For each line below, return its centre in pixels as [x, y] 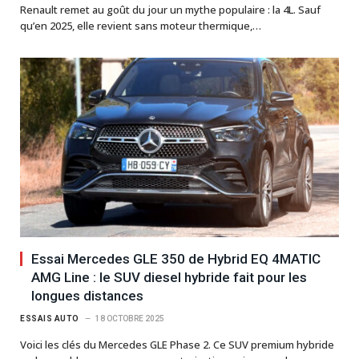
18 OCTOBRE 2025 [129, 319]
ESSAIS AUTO [50, 319]
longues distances [87, 296]
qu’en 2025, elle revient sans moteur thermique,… [141, 26]
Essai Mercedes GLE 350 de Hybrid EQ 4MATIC [176, 259]
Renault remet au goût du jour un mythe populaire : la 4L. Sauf [170, 10]
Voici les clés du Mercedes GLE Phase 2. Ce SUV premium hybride [177, 345]
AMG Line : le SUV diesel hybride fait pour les [169, 278]
